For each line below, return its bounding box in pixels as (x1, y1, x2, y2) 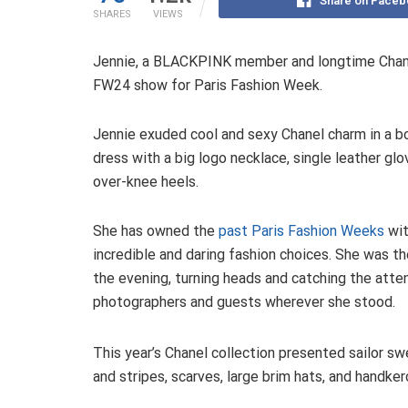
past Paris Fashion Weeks (219, 222, 384, 240)
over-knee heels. (93, 173, 199, 191)
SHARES (93, 6, 131, 23)
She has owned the (93, 222, 219, 240)
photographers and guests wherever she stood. (93, 293, 395, 311)
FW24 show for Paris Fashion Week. (93, 76, 326, 95)
